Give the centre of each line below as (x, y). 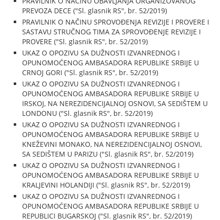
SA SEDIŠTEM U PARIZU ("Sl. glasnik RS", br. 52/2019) (108, 154)
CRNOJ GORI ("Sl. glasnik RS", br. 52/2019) (90, 72)
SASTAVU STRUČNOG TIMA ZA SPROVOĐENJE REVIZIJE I (112, 32)
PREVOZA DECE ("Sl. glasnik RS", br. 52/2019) (95, 11)
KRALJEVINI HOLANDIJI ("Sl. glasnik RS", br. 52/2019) (106, 185)
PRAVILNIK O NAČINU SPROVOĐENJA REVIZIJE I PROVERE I (116, 22)
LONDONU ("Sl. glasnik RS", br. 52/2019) (88, 113)
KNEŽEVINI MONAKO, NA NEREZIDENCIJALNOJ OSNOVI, (112, 144)
